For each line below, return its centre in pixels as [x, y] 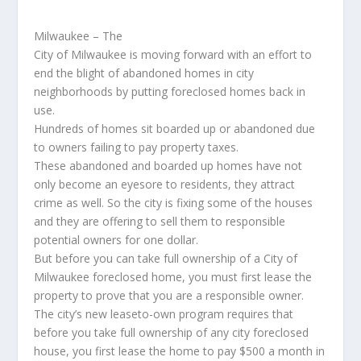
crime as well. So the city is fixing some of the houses [174, 203]
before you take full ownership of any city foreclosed [172, 332]
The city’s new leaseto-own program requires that [164, 314]
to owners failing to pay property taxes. [137, 147]
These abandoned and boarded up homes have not [168, 166]
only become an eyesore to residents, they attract [165, 184]
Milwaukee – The [79, 36]
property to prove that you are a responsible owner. [169, 295]
